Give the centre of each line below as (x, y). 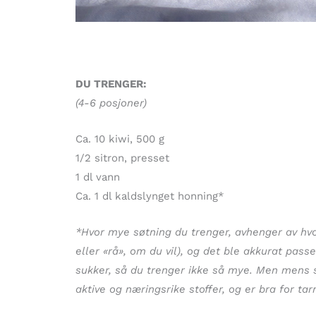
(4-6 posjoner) (111, 103)
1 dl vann (98, 177)
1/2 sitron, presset (122, 158)
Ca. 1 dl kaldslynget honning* (150, 196)
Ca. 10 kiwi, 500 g (120, 139)
